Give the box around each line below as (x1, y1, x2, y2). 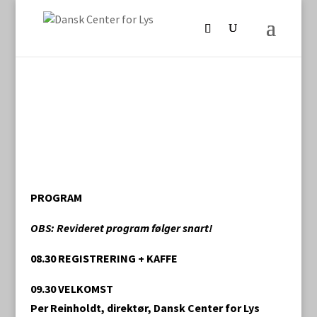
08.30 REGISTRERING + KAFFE (30, 251, 178, 265)
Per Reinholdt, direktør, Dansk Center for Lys (30, 301, 260, 315)
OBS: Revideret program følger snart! (30, 221, 212, 235)
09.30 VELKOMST (30, 282, 113, 296)
